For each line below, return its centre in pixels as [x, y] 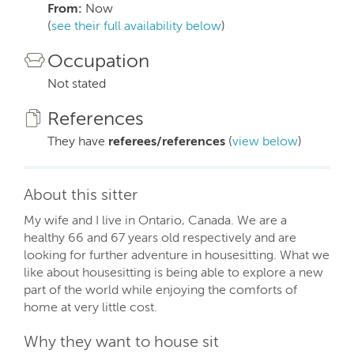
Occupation [98, 60]
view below [265, 141]
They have [78, 141]
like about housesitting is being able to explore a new [173, 272]
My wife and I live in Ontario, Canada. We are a [155, 220]
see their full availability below [136, 26]
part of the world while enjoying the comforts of [160, 290]
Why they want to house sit [121, 341]
